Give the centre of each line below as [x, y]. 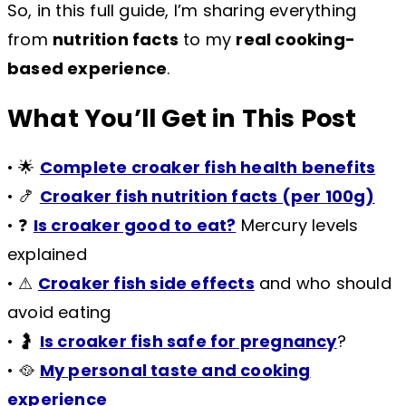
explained [47, 255]
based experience [87, 69]
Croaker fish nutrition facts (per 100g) [207, 197]
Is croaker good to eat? [135, 226]
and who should [323, 284]
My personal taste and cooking [175, 371]
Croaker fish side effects [146, 284]
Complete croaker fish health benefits [208, 168]
